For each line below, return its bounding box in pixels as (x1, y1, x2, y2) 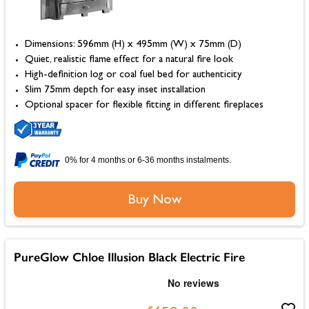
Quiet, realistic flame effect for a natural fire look (25, 54, 233, 66)
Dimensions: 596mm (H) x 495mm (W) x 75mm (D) (25, 39, 241, 50)
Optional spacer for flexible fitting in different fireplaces (25, 100, 263, 111)
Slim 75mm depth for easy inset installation (25, 85, 206, 96)
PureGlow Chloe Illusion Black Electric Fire (14, 249, 245, 265)
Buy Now (128, 193, 181, 208)
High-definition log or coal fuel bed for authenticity (25, 70, 242, 81)
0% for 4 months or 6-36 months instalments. (65, 154, 231, 165)
